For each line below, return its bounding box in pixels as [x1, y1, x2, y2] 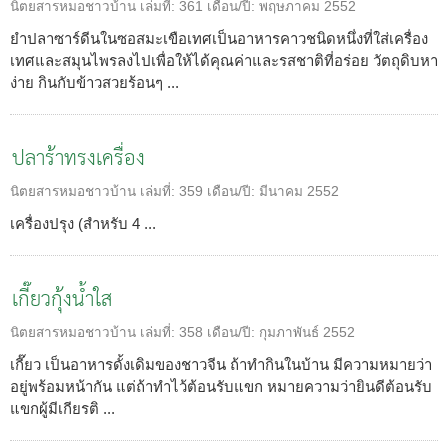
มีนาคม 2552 [259, 183, 339, 199]
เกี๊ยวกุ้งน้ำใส [12, 280, 112, 320]
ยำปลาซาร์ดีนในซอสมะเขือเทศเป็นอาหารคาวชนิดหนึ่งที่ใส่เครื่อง [10, 29, 428, 47]
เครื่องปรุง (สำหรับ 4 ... [10, 214, 156, 232]
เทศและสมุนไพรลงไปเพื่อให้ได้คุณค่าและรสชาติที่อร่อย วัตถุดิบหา [10, 51, 438, 69]
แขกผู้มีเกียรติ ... [10, 399, 115, 417]
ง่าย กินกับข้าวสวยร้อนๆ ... [10, 73, 179, 91]
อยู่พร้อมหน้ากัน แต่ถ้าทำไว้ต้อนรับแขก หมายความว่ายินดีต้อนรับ [10, 377, 432, 395]
